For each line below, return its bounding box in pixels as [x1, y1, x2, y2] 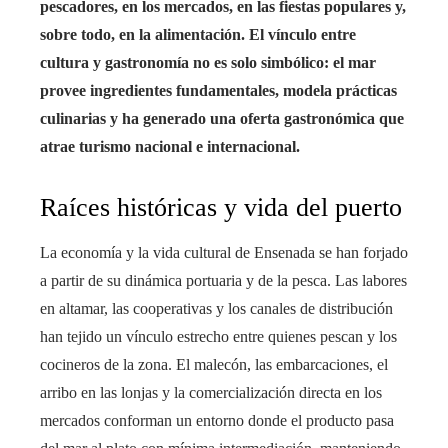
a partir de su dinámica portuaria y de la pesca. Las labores [40, 272, 407, 290]
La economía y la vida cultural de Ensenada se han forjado [40, 244, 408, 262]
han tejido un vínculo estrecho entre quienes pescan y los [40, 328, 397, 346]
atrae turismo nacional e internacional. [40, 138, 300, 156]
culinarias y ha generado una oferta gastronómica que [40, 110, 404, 128]
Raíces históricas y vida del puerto [40, 193, 402, 223]
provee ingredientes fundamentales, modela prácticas [40, 82, 397, 100]
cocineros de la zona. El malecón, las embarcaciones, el [40, 356, 388, 374]
